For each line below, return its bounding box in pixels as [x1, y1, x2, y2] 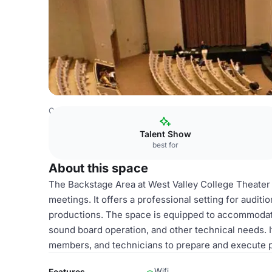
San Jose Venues [127, 106, 193, 115]
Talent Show [139, 129, 191, 139]
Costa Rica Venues [49, 106, 119, 115]
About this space [49, 161, 148, 175]
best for [152, 140, 178, 149]
